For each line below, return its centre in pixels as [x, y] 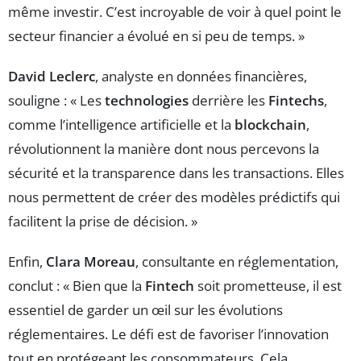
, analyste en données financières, [201, 77]
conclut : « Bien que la [77, 286]
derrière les [228, 101]
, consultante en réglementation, [237, 262]
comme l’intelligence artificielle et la [121, 125]
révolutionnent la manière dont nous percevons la [164, 149]
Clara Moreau [91, 262]
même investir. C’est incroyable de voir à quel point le [175, 12]
